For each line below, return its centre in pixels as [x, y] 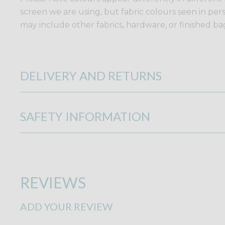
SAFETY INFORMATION [85, 117]
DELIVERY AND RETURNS [91, 76]
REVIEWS [53, 183]
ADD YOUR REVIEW [66, 207]
